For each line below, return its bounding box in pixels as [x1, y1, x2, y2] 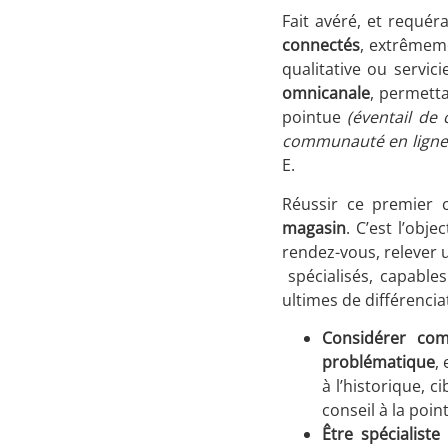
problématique [322, 350, 435, 373]
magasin [282, 216, 346, 239]
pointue [282, 106, 348, 129]
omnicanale [282, 82, 370, 105]
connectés [282, 34, 360, 57]
